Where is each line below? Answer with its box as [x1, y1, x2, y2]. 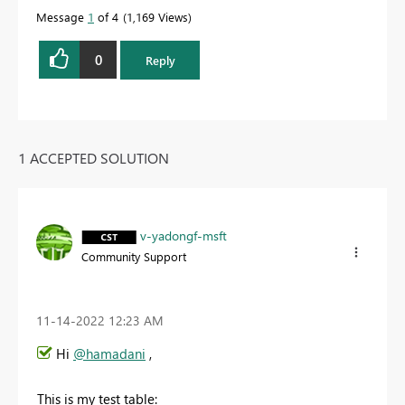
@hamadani [73, 344, 146, 363]
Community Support [81, 248, 186, 264]
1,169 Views [127, 9, 188, 25]
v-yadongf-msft [140, 226, 227, 244]
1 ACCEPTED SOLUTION [18, 147, 169, 167]
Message [36, 9, 88, 25]
